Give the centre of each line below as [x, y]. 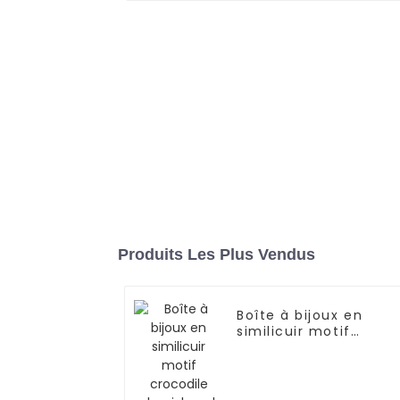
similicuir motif [294, 332]
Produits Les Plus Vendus [217, 255]
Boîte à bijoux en [300, 316]
